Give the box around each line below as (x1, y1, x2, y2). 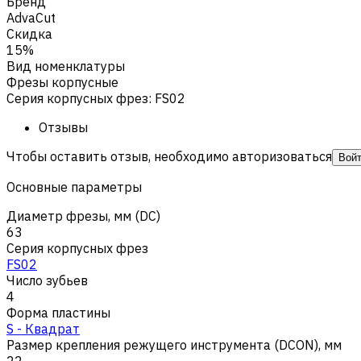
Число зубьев (6, 272, 88, 288)
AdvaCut (6, 9, 56, 26)
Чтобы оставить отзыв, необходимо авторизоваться (6, 147, 332, 164)
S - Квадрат (6, 320, 80, 337)
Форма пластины (6, 304, 110, 321)
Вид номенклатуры (6, 57, 125, 74)
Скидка (6, 25, 52, 42)
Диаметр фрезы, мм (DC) (6, 207, 160, 224)
